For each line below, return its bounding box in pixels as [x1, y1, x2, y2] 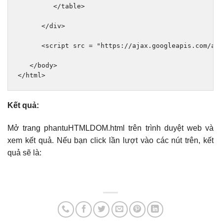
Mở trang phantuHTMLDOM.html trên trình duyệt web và [7, 124, 214, 133]
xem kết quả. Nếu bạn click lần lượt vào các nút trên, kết [7, 136, 214, 145]
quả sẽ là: [7, 148, 41, 157]
